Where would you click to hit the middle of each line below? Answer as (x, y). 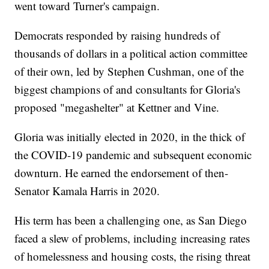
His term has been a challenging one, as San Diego (131, 220)
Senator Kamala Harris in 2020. (87, 190)
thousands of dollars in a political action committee (131, 53)
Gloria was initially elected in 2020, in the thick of (130, 136)
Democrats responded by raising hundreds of (117, 35)
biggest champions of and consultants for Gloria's (128, 89)
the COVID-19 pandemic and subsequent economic (133, 154)
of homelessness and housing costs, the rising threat (133, 256)
